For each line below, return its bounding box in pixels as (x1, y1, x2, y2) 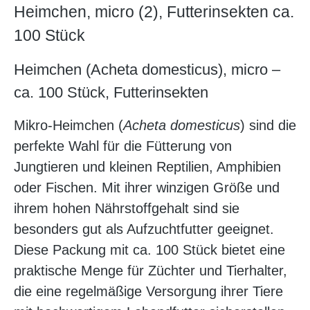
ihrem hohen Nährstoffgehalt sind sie (14, 201, 239, 217)
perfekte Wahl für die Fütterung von (14, 138, 232, 154)
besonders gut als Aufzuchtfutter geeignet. (14, 221, 274, 237)
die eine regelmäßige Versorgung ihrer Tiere (14, 284, 283, 300)
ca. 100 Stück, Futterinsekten (14, 84, 208, 102)
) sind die (240, 118, 296, 134)
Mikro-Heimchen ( (14, 118, 123, 134)
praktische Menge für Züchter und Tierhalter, (14, 263, 287, 279)
